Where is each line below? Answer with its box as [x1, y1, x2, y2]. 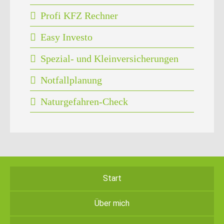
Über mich [94, 198, 129, 208]
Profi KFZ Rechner [40, 9, 118, 21]
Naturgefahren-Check [40, 95, 128, 107]
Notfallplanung [40, 74, 102, 85]
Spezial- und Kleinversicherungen [40, 52, 179, 64]
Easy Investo [40, 31, 93, 42]
